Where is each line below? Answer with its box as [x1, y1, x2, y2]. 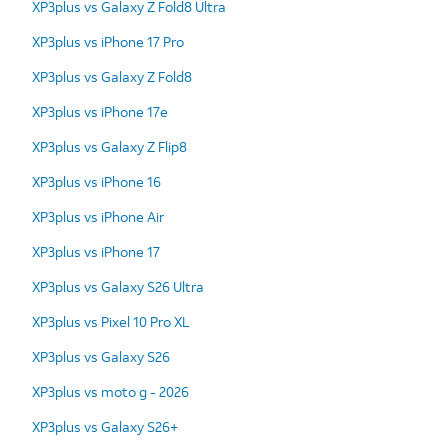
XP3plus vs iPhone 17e [32, 101, 168, 121]
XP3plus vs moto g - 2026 [32, 381, 189, 401]
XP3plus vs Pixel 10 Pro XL [32, 311, 189, 331]
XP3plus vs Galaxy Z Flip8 [32, 136, 187, 156]
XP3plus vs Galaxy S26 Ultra [32, 276, 204, 296]
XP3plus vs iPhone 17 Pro [32, 31, 184, 51]
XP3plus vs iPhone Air [32, 206, 164, 226]
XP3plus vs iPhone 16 [32, 171, 161, 191]
